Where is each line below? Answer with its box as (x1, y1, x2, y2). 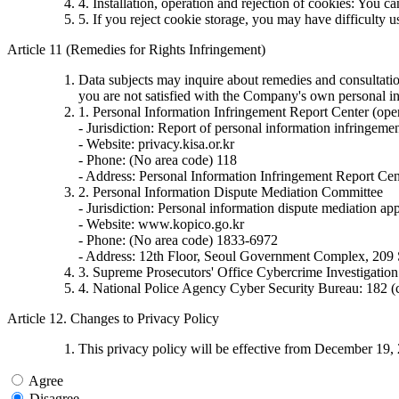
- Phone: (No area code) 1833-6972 (78, 232, 278, 248)
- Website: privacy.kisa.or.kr (78, 135, 234, 151)
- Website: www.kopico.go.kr (78, 216, 244, 232)
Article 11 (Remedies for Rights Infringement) (7, 41, 265, 57)
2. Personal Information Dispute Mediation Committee (78, 183, 383, 199)
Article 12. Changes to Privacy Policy (7, 310, 219, 326)
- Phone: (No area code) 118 (78, 151, 237, 167)
